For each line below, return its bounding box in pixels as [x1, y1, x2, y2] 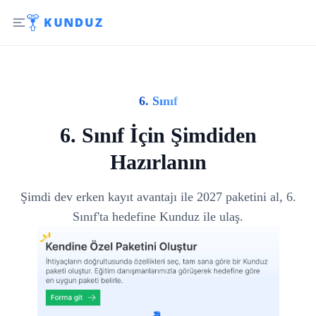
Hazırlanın [109, 150, 207, 174]
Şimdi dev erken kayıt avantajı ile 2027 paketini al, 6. [20, 190, 296, 204]
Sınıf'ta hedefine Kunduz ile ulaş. [73, 209, 243, 224]
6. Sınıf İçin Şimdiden [59, 123, 257, 147]
